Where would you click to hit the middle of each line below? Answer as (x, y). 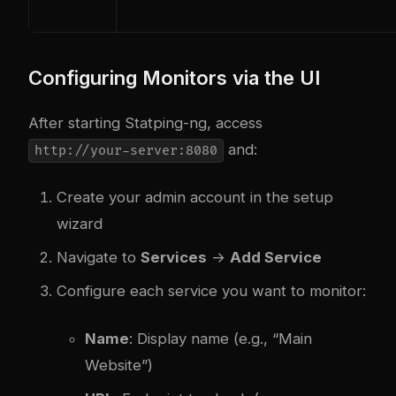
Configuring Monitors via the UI (174, 77)
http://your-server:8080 (126, 150)
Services (174, 257)
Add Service (276, 257)
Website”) (119, 365)
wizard (80, 223)
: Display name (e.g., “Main (221, 338)
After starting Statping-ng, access (145, 122)
